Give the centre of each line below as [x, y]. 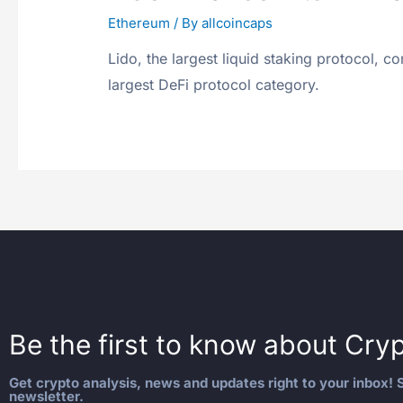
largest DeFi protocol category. [214, 84]
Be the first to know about [177, 344]
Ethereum [139, 22]
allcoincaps [237, 22]
